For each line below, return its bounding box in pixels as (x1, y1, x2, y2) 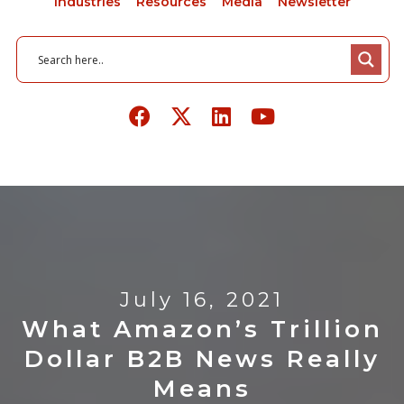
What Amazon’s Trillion (21, 315, 383, 344)
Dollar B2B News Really (23, 344, 381, 374)
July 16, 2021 (120, 288, 284, 313)
